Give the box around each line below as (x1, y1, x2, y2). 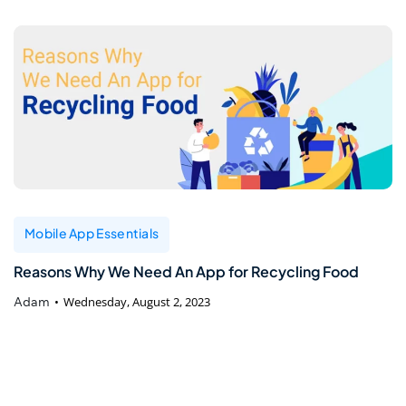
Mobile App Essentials (24, 224, 159, 241)
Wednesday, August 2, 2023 (63, 293, 210, 310)
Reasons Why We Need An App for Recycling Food (14, 261, 359, 281)
